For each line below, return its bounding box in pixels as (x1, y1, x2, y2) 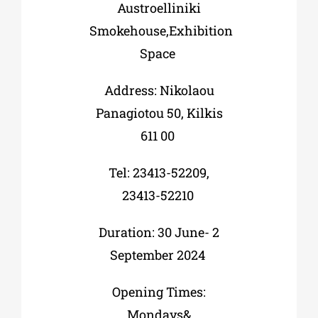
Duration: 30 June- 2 (99, 223, 219, 241)
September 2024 (110, 246, 208, 263)
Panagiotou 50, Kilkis (95, 104, 223, 121)
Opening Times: (112, 283, 206, 300)
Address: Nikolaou (104, 81, 214, 99)
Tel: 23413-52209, (109, 163, 209, 181)
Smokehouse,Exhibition (89, 21, 233, 39)
